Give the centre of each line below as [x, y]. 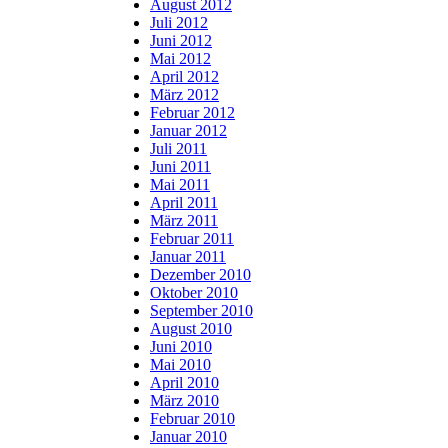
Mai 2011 [180, 184]
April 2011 [184, 202]
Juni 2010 [181, 346]
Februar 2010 [192, 418]
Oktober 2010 [194, 292]
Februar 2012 [192, 112]
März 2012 [184, 94]
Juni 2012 [181, 40]
